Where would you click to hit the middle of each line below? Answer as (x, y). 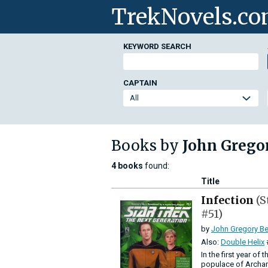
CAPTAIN (140, 83)
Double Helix (243, 242)
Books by (147, 146)
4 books (127, 166)
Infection (229, 200)
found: (156, 166)
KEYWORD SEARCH (157, 46)
